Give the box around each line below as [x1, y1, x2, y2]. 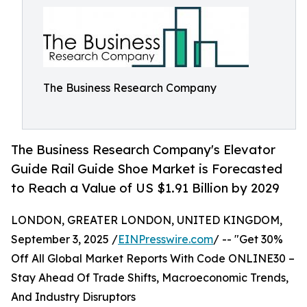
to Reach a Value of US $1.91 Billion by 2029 [11, 180, 280, 196]
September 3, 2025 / [11, 232, 118, 247]
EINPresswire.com [118, 232, 213, 247]
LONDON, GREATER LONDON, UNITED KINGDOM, [11, 213, 282, 228]
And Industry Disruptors [11, 290, 136, 304]
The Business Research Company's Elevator [11, 142, 275, 158]
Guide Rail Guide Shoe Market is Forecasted [11, 161, 282, 177]
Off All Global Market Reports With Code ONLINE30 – [11, 251, 295, 266]
